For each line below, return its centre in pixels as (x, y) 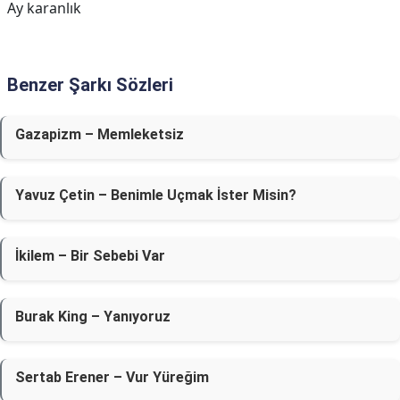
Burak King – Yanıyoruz (93, 317)
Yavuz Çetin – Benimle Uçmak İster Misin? (156, 195)
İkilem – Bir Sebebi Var (90, 256)
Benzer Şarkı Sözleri (90, 85)
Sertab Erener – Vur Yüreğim (112, 377)
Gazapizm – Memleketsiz (100, 134)
